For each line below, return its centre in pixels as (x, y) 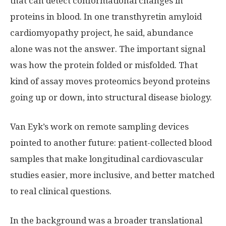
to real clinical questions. (61, 191)
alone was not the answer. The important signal (108, 49)
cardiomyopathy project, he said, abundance (102, 33)
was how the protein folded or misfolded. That (104, 65)
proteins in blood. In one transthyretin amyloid (106, 16)
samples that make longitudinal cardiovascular (107, 159)
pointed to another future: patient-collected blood (111, 143)
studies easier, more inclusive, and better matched (112, 175)
